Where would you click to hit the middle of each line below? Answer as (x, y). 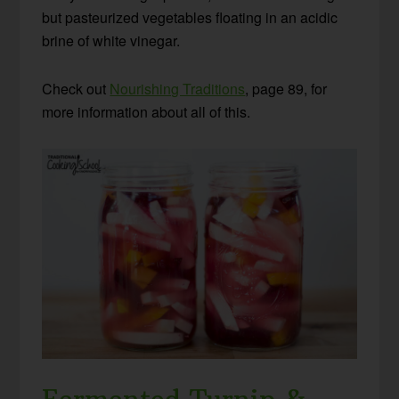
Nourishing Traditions (178, 89)
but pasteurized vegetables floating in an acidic (190, 18)
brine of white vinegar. (111, 41)
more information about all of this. (147, 112)
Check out (76, 89)
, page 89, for (286, 89)
